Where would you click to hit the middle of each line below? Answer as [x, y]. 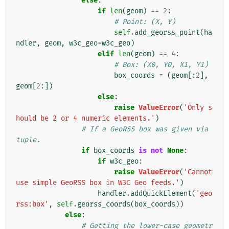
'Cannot [198, 172]
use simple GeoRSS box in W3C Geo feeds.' [98, 183]
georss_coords [104, 204]
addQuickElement [161, 194]
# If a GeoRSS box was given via [145, 129]
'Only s [198, 108]
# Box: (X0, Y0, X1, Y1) [161, 65]
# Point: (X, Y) [145, 22]
